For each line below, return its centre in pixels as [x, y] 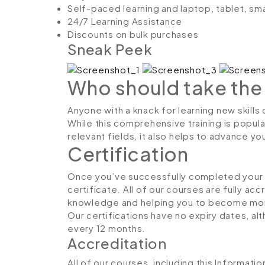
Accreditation [117, 243]
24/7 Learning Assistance [125, 21]
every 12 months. [106, 228]
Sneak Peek [110, 49]
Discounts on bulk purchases [133, 34]
